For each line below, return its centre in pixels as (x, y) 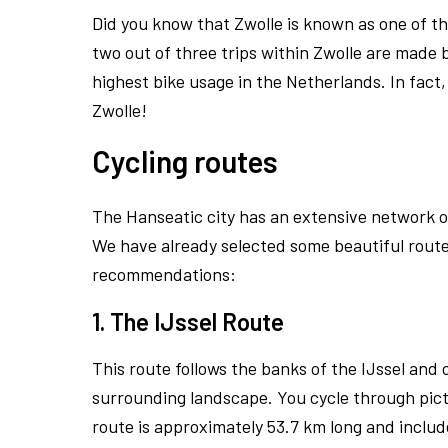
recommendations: (164, 274)
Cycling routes (185, 161)
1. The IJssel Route (190, 322)
